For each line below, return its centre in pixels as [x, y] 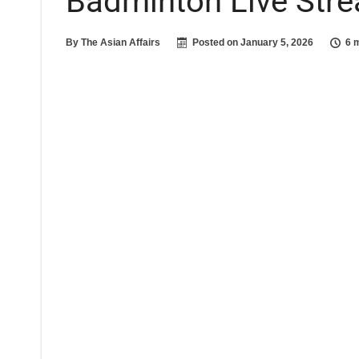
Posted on [216, 42]
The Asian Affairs [121, 42]
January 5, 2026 [277, 42]
